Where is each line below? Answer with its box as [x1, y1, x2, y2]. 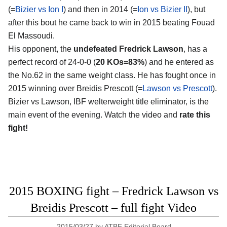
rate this [179, 110, 210, 119]
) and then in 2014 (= [63, 5, 137, 14]
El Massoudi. [8, 31, 55, 40]
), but [187, 5, 205, 14]
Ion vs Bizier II [137, 5, 187, 14]
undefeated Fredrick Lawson [73, 44, 183, 53]
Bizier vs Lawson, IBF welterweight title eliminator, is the [8, 97, 209, 106]
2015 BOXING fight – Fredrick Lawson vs [9, 184, 218, 198]
